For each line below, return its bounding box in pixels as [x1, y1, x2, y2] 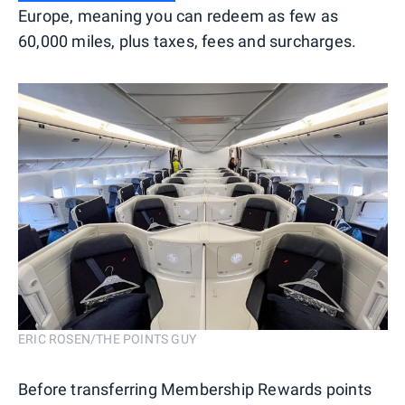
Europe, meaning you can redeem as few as [18, 5, 339, 25]
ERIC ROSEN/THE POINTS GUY [18, 331, 196, 346]
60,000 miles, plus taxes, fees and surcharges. [18, 31, 357, 51]
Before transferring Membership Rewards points [18, 379, 372, 399]
